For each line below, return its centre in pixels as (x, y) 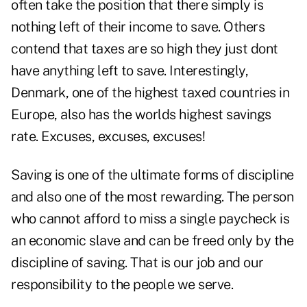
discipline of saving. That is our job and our (137, 263)
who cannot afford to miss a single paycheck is (150, 219)
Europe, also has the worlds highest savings (141, 115)
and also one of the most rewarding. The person (152, 197)
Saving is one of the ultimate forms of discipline (152, 175)
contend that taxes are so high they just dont (145, 49)
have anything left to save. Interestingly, (130, 71)
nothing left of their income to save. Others (138, 27)
